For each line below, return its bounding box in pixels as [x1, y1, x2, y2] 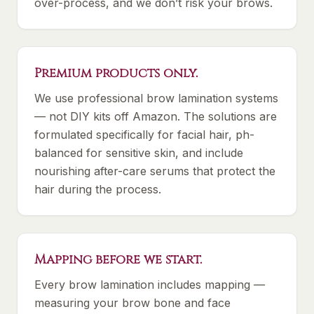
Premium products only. [34, 64, 198, 82]
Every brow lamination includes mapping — [34, 278, 265, 292]
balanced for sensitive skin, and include [34, 146, 243, 160]
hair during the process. [34, 182, 161, 196]
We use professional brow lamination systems [34, 91, 278, 105]
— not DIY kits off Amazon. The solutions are [34, 109, 277, 123]
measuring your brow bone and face [34, 296, 231, 310]
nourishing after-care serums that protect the [34, 164, 275, 178]
